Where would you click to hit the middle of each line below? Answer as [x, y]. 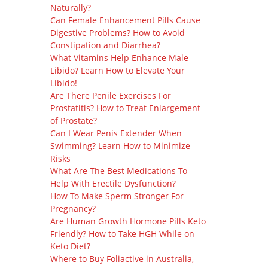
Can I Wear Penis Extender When [116, 133]
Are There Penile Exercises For [110, 95]
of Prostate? [73, 121]
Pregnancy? [73, 208]
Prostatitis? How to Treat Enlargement [125, 108]
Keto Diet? [70, 246]
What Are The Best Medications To [118, 171]
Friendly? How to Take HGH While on [122, 234]
